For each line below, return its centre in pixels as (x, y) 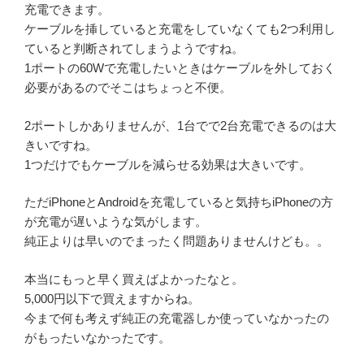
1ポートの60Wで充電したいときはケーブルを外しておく (180, 68)
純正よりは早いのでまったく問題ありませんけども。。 (177, 241)
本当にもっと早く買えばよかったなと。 (134, 279)
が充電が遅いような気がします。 (116, 222)
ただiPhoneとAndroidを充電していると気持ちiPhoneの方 (179, 202)
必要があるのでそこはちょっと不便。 (128, 88)
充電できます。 (67, 10)
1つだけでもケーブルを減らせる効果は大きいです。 (168, 164)
